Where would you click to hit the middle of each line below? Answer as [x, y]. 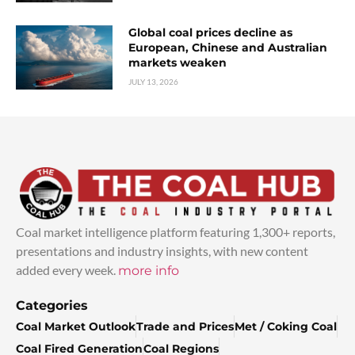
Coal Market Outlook [76, 327]
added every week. [67, 270]
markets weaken [178, 62]
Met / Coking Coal [286, 327]
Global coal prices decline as [211, 32]
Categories [52, 306]
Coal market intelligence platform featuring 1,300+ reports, [176, 232]
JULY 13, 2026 [154, 81]
